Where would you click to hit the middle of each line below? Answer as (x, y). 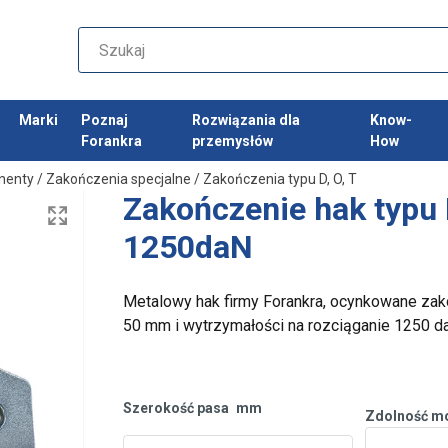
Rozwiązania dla (245, 119)
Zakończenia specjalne (118, 179)
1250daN (188, 247)
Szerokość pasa (178, 408)
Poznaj (104, 119)
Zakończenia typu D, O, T (280, 179)
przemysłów (232, 140)
